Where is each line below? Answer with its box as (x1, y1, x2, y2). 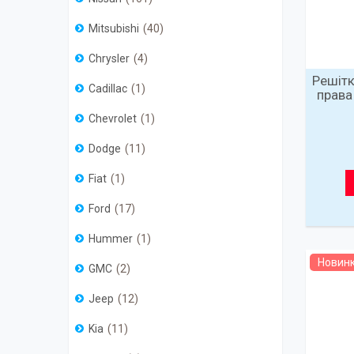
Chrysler (88, 52, 130, 66)
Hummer (88, 232, 133, 246)
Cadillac (88, 82, 127, 96)
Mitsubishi (88, 22, 139, 36)
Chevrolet (88, 112, 137, 126)
